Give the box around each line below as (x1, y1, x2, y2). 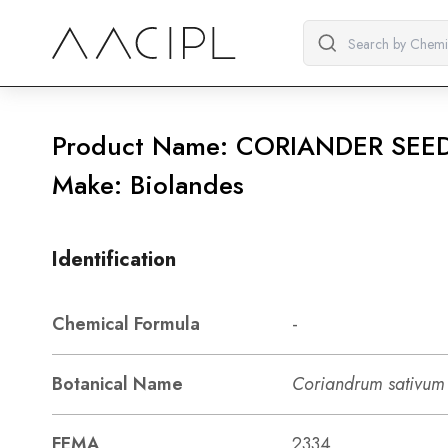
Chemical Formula (52, 311, 200, 337)
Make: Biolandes (52, 166, 244, 204)
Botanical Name (52, 371, 183, 397)
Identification (52, 245, 176, 274)
